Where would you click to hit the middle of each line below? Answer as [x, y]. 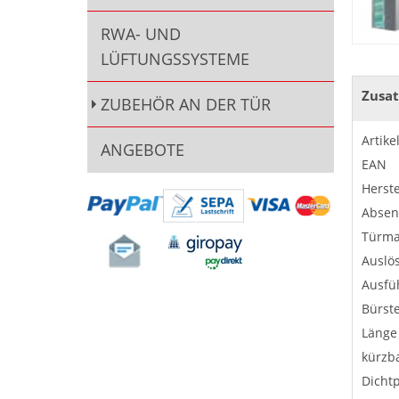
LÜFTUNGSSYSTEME [175, 59]
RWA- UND [140, 34]
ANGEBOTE [142, 150]
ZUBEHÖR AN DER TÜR [185, 105]
